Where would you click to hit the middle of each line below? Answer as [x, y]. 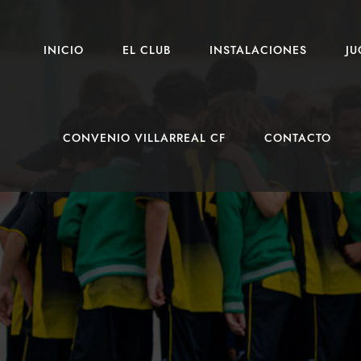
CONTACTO [298, 138]
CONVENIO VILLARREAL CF [144, 138]
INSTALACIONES [258, 50]
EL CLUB [147, 50]
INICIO [64, 50]
